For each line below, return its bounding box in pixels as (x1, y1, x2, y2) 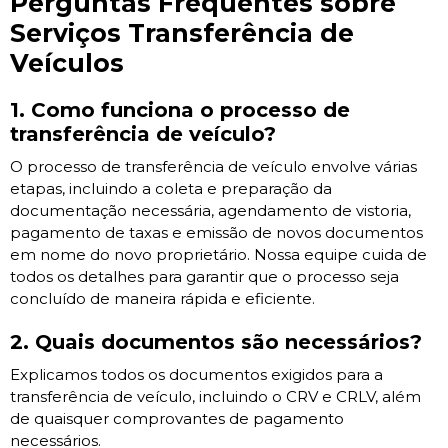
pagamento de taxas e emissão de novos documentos (10, 223, 423, 243)
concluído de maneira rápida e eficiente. (10, 289, 315, 309)
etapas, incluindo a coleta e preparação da (10, 179, 332, 199)
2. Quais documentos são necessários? (10, 330, 422, 355)
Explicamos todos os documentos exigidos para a (10, 365, 383, 385)
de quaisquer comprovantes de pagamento (10, 409, 344, 429)
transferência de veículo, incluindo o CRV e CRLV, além (10, 387, 421, 407)
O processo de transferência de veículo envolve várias (10, 157, 417, 177)
